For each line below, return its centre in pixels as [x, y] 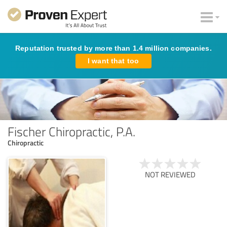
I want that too [113, 61]
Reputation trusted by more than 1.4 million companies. [113, 48]
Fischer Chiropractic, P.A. [71, 131]
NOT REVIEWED [170, 174]
